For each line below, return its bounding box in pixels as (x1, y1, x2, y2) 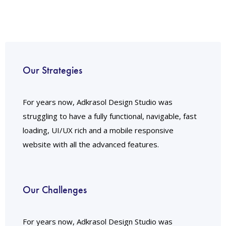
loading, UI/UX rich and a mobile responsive (23, 125, 174, 136)
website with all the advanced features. (23, 139, 159, 150)
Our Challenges (23, 183, 87, 197)
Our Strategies (23, 64, 82, 77)
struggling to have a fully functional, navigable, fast (23, 111, 197, 122)
